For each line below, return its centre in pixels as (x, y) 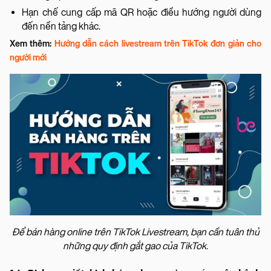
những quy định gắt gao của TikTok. (135, 246)
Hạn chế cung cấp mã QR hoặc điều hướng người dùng (142, 12)
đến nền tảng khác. (61, 26)
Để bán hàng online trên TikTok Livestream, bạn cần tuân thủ (135, 232)
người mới (28, 57)
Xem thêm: (32, 44)
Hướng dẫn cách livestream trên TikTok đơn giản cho (158, 44)
